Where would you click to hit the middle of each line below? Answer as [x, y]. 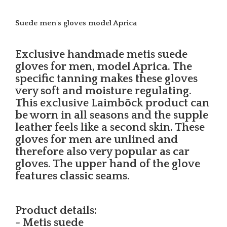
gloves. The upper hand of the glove [108, 164]
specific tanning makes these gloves [106, 79]
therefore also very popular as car [102, 152]
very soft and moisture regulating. [103, 91]
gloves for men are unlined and [97, 140]
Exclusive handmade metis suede [101, 55]
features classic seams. [72, 176]
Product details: [56, 211]
